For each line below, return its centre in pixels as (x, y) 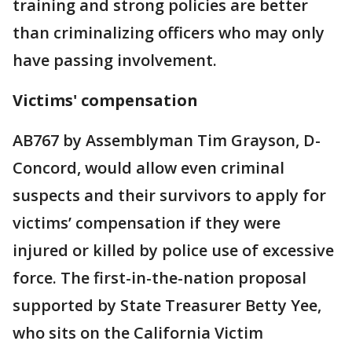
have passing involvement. (115, 60)
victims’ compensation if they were (147, 223)
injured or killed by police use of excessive (173, 251)
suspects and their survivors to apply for (169, 196)
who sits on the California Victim (138, 333)
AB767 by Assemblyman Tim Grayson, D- (167, 141)
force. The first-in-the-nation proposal (159, 278)
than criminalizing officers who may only (169, 33)
